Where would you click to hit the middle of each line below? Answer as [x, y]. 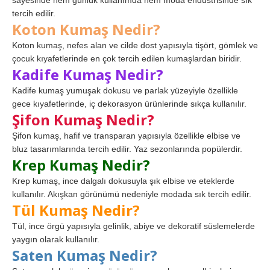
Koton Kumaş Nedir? [86, 29]
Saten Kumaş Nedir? [85, 255]
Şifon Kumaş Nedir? [83, 119]
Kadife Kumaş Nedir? [88, 74]
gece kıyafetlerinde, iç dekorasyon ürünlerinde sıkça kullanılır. [129, 103]
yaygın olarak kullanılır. [56, 239]
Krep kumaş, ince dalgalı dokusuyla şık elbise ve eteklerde [123, 181]
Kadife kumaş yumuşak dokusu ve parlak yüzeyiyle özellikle [125, 90]
